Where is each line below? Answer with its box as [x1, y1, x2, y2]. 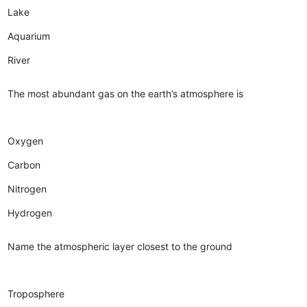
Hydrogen [8, 206, 53, 219]
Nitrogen [8, 182, 47, 195]
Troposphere [8, 287, 65, 299]
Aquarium [8, 29, 51, 42]
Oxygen [8, 134, 44, 147]
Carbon [8, 158, 41, 171]
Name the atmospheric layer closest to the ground [8, 240, 233, 252]
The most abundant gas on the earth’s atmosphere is [8, 87, 244, 99]
